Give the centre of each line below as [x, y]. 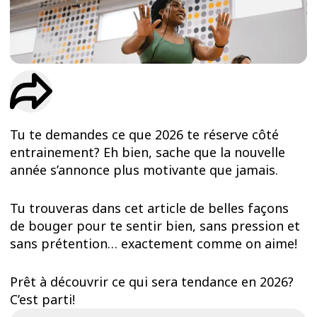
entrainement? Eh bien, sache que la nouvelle [148, 152]
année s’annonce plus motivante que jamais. [144, 170]
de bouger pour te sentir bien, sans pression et [155, 225]
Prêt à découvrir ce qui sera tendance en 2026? [152, 281]
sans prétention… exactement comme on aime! [156, 243]
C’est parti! [43, 299]
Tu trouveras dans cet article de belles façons [150, 208]
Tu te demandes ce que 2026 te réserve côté [145, 135]
